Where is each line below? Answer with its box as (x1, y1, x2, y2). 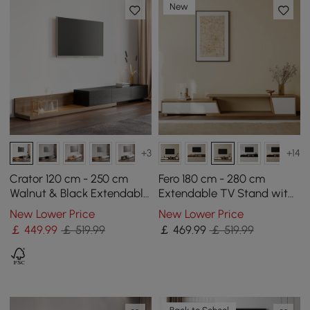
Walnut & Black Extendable (10, 185, 150, 200)
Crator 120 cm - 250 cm (10, 171, 129, 185)
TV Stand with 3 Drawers (10, 200, 138, 215)
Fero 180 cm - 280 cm (158, 171, 265, 185)
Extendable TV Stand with (158, 185, 294, 200)
